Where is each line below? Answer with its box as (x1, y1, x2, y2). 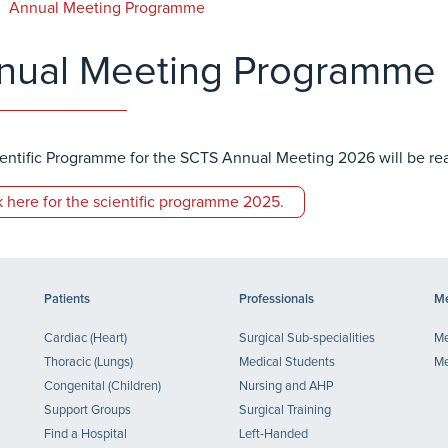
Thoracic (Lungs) (44, 356, 133, 369)
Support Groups (44, 404, 131, 417)
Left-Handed (239, 428, 308, 441)
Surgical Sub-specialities (239, 332, 375, 345)
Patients (44, 293, 90, 306)
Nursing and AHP (239, 380, 334, 393)
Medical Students (239, 356, 335, 369)
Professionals (239, 293, 314, 306)
